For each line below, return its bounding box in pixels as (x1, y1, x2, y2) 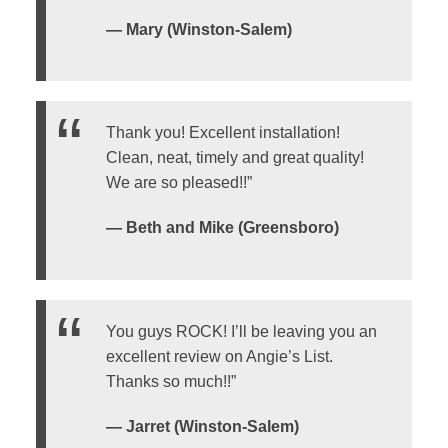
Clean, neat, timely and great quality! (105, 149, 364, 167)
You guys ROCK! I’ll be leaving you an (105, 322, 377, 340)
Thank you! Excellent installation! (105, 124, 340, 142)
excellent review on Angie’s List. (105, 347, 333, 365)
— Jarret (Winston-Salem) (105, 417, 299, 435)
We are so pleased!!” (105, 174, 252, 192)
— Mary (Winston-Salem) (105, 21, 292, 39)
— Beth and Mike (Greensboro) (105, 219, 339, 237)
